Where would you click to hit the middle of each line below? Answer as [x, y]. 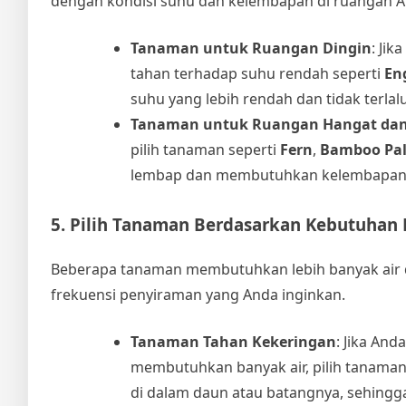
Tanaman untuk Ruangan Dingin [251, 48]
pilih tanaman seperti [205, 149]
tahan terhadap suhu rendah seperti [257, 73]
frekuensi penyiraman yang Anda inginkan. [198, 294]
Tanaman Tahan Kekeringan [233, 341]
